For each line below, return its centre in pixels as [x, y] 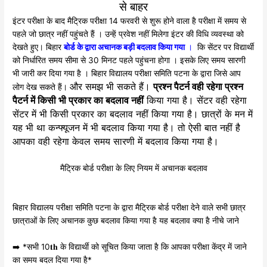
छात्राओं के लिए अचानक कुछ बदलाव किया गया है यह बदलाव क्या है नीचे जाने [126, 221]
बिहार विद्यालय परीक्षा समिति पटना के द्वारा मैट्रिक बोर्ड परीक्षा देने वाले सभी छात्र [129, 208]
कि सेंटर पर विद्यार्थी [225, 47]
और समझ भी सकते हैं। [112, 87]
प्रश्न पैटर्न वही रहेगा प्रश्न [198, 87]
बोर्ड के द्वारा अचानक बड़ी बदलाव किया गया [125, 47]
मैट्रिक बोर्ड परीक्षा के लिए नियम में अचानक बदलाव [133, 168]
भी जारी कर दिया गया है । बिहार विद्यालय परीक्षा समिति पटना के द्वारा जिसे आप [127, 74]
